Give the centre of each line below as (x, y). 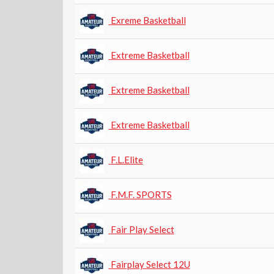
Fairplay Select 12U (150, 264)
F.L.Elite (127, 159)
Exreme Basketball (148, 20)
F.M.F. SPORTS (141, 194)
